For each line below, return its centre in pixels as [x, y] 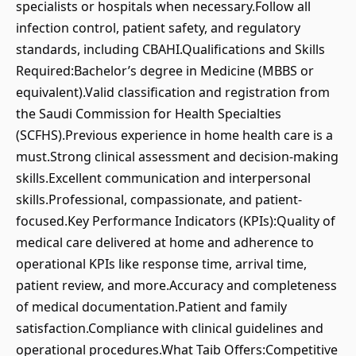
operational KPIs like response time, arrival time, [161, 264]
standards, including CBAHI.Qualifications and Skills [170, 49]
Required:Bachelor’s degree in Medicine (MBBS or [165, 71]
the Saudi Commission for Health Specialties [149, 114]
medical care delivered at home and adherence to [165, 242]
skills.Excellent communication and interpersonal [163, 178]
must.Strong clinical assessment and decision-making [177, 157]
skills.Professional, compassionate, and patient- [159, 199]
